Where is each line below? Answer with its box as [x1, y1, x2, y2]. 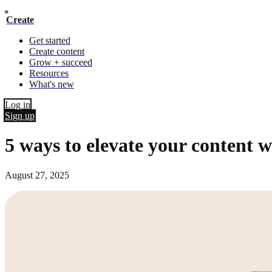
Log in [5, 100, 30, 110]
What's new [29, 79, 74, 89]
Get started [29, 35, 70, 46]
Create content [29, 46, 84, 56]
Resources [29, 68, 69, 78]
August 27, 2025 [5, 169, 69, 180]
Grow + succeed [29, 57, 92, 67]
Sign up [5, 110, 35, 121]
